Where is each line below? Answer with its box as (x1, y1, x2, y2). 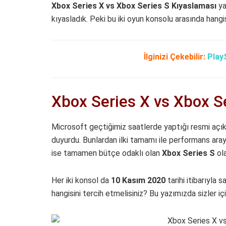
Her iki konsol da (51, 175, 111, 185)
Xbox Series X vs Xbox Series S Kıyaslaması (51, 1, 216, 11)
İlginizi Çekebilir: (144, 52, 205, 62)
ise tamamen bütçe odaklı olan (51, 148, 162, 158)
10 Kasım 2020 (111, 175, 165, 185)
